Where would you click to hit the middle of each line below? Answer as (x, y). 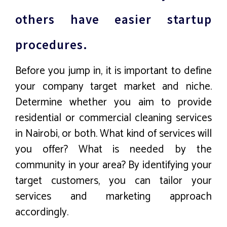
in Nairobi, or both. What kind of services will (113, 134)
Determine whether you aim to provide (113, 103)
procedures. (51, 44)
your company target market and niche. (113, 87)
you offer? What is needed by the (113, 150)
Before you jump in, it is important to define (113, 71)
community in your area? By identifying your (113, 165)
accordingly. (42, 213)
